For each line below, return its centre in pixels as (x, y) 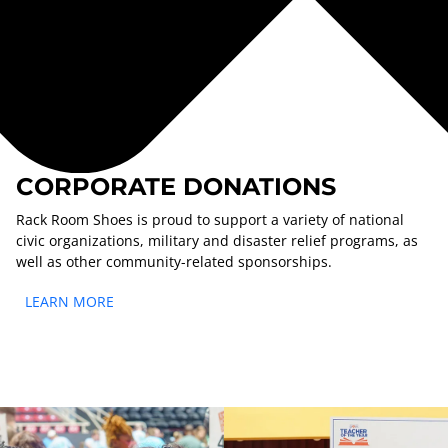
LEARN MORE (69, 301)
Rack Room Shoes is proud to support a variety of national (210, 219)
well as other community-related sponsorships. (174, 261)
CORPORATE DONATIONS (176, 186)
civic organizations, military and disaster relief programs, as (217, 240)
